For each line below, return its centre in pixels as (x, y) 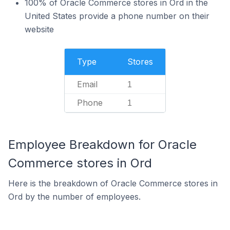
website (39, 29)
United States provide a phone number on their (117, 16)
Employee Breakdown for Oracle (102, 145)
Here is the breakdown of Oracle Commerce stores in (113, 183)
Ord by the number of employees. (74, 197)
